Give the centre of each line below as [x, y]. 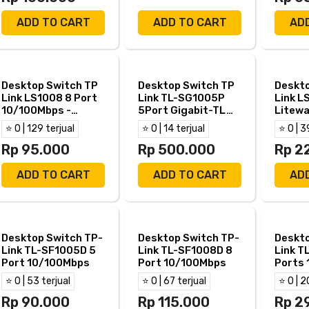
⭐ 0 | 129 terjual [40, 128]
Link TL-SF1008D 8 [185, 250]
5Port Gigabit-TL [182, 110]
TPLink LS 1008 [40, 122]
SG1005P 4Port [178, 122]
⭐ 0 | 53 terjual [38, 281]
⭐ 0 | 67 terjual [174, 281]
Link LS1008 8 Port [49, 98]
